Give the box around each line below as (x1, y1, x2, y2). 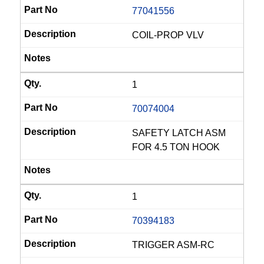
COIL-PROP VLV (132, 30, 204, 40)
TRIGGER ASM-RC (132, 240, 214, 250)
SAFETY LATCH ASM (132, 128, 226, 138)
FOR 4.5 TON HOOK (132, 142, 220, 152)
